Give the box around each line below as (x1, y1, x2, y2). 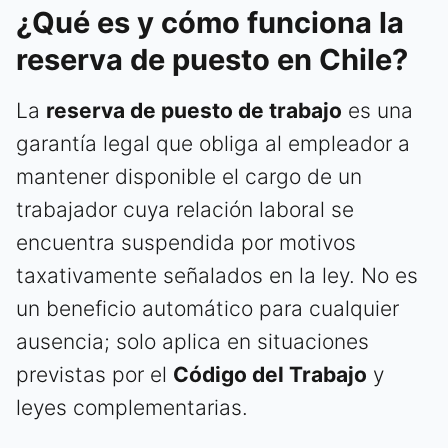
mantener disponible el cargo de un (16, 164, 362, 190)
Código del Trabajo (173, 362, 367, 388)
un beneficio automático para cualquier (16, 296, 399, 322)
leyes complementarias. (16, 395, 248, 421)
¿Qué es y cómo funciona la (16, 5, 404, 41)
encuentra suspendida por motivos (16, 230, 356, 256)
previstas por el (16, 362, 173, 388)
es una (342, 98, 413, 124)
